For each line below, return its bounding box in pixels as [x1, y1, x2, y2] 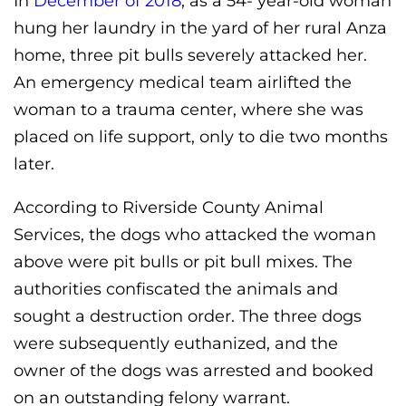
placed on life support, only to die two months [14, 126, 388, 147]
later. [14, 153, 54, 174]
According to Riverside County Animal [14, 197, 324, 217]
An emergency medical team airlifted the [14, 72, 352, 92]
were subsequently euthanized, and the [14, 333, 338, 353]
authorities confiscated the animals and [14, 278, 338, 299]
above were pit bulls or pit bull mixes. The [14, 251, 353, 272]
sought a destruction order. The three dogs [14, 305, 362, 326]
